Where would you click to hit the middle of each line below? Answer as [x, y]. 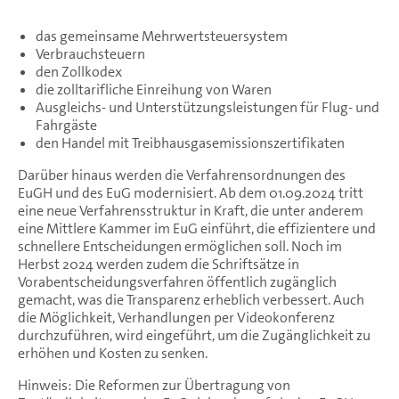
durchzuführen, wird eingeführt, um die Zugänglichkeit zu [194, 335]
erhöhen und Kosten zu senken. [113, 353]
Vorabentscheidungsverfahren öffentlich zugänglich [177, 281]
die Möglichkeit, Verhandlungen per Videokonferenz [176, 317]
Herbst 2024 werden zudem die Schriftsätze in [159, 264]
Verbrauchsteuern [90, 53]
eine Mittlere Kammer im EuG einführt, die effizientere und [197, 228]
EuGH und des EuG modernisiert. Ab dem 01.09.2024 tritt [191, 192]
